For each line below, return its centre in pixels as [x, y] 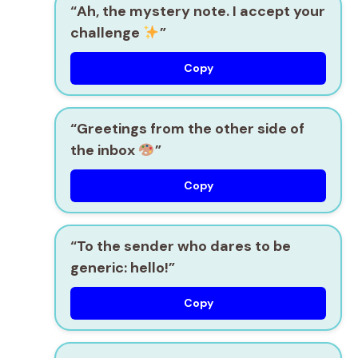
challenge [107, 32]
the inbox [104, 150]
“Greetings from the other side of [187, 128]
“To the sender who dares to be [181, 246]
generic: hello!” [123, 267]
